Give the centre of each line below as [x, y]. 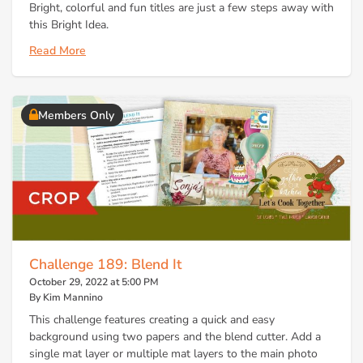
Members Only [76, 115]
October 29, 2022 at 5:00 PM [94, 282]
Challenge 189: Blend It [105, 265]
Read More [58, 50]
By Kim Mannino [66, 298]
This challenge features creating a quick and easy [152, 319]
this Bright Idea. [69, 25]
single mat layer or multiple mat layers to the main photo [173, 353]
